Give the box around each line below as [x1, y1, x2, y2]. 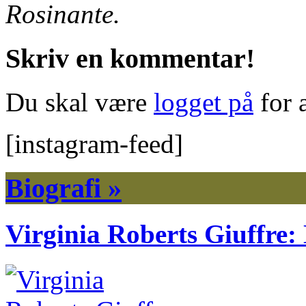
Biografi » [5, 172, 122, 204]
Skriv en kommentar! [5, 42, 255, 74]
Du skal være [5, 87, 154, 117]
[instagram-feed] [5, 129, 183, 159]
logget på [154, 87, 253, 117]
